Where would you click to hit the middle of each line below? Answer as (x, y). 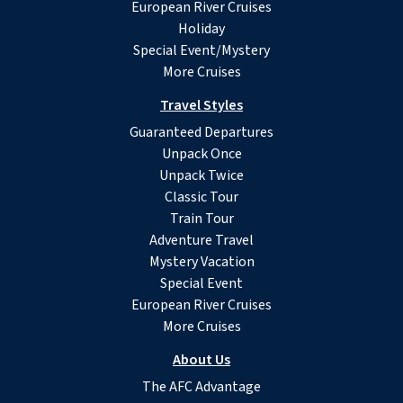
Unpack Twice (201, 176)
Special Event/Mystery (201, 51)
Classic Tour (201, 197)
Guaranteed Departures (201, 133)
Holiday (201, 29)
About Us (201, 360)
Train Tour (201, 219)
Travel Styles (201, 106)
